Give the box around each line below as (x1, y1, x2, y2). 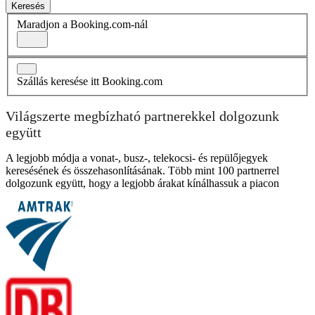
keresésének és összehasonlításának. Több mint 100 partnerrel (6, 165, 279, 177)
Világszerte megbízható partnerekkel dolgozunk (6, 108, 279, 124)
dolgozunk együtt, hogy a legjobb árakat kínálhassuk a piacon (6, 177, 279, 190)
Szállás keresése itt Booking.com (17, 75, 162, 88)
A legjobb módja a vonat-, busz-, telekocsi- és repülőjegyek (6, 152, 268, 165)
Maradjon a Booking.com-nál (17, 18, 148, 31)
